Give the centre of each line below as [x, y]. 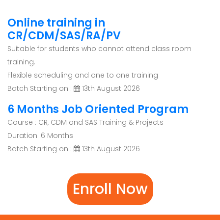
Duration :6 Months [40, 136]
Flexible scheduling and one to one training [83, 75]
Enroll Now [110, 189]
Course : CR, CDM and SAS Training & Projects [85, 123]
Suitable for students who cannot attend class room [99, 49]
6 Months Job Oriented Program [98, 110]
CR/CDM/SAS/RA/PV [64, 36]
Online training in [56, 23]
